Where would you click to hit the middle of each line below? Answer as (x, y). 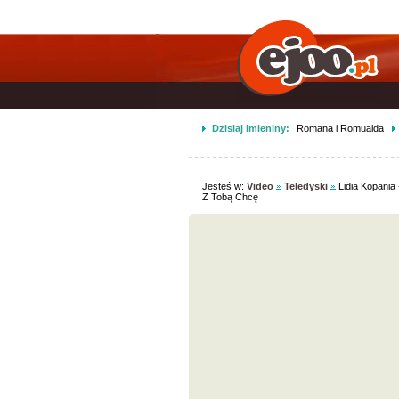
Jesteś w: (224, 186)
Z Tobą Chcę (230, 197)
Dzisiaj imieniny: (250, 128)
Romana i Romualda (338, 128)
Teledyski (305, 186)
